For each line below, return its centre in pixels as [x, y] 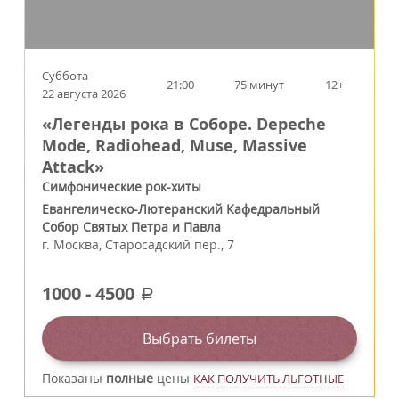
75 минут [260, 85]
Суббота [65, 76]
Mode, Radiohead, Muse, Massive [175, 146]
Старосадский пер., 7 [170, 245]
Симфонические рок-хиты [122, 187]
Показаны [74, 379]
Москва [76, 245]
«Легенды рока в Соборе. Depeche [184, 125]
